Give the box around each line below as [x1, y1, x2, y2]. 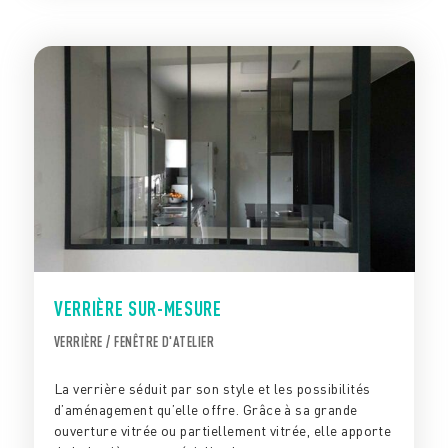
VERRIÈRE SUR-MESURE [53, 297, 222, 321]
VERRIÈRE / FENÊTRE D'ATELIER [53, 334, 214, 351]
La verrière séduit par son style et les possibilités [53, 380, 371, 398]
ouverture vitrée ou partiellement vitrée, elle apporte [53, 422, 391, 440]
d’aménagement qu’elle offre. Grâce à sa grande [53, 401, 358, 419]
